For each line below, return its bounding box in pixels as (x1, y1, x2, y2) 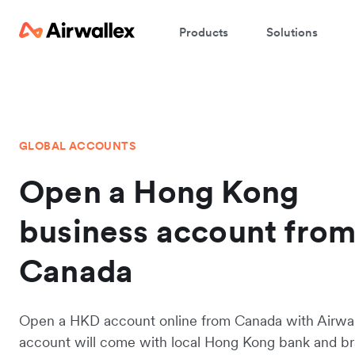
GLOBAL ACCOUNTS (19, 139, 136, 153)
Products (179, 24, 228, 40)
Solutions (266, 24, 318, 40)
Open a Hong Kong (19, 172, 300, 212)
